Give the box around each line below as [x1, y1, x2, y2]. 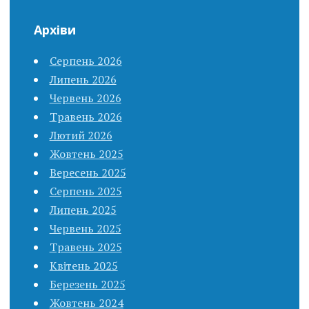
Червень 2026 [49, 90, 121, 106]
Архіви [33, 21, 76, 38]
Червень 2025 [49, 220, 121, 236]
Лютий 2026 [49, 127, 112, 143]
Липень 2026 [49, 71, 117, 87]
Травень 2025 [49, 239, 122, 255]
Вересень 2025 [49, 164, 126, 180]
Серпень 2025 [49, 183, 122, 199]
